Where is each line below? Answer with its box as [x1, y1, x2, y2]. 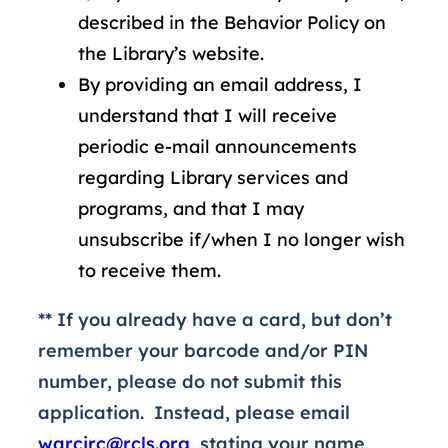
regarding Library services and [78, 166, 348, 190]
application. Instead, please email [38, 401, 350, 425]
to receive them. [78, 259, 221, 283]
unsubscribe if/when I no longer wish [78, 228, 405, 252]
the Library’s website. [78, 42, 264, 66]
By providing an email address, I [78, 73, 362, 97]
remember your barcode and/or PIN [38, 339, 368, 363]
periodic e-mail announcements [78, 135, 357, 159]
